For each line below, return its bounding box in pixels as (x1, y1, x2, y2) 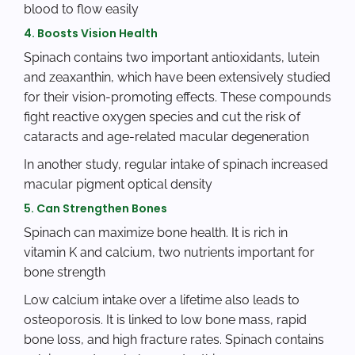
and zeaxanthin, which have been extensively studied (24, 70, 330, 86)
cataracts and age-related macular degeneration (24, 129, 309, 145)
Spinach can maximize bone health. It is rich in (24, 225, 288, 241)
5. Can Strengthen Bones (24, 200, 167, 217)
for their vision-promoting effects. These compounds (24, 90, 331, 105)
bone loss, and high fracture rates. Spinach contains (24, 332, 324, 348)
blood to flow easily (24, 2, 139, 17)
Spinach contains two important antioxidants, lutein (24, 50, 319, 66)
